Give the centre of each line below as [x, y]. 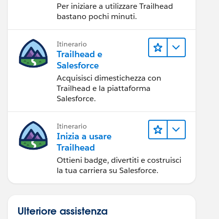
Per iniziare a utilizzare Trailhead [115, 6]
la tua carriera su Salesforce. [108, 170]
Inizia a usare [84, 136]
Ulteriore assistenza [63, 211]
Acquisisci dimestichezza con [109, 78]
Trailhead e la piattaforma [104, 88]
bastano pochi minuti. [97, 16]
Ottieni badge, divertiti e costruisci [119, 160]
